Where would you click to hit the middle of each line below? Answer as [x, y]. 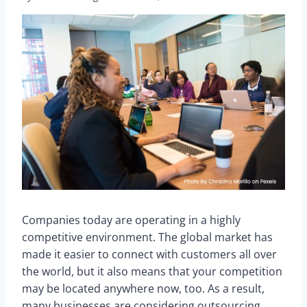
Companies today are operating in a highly [131, 220]
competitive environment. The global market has [147, 237]
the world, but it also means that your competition [152, 272]
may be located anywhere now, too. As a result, [143, 289]
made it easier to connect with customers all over [149, 255]
